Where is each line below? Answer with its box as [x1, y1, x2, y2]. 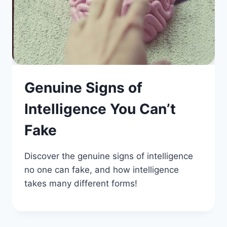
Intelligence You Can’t [24, 100, 176, 118]
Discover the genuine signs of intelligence [24, 151, 193, 162]
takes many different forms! [24, 178, 137, 189]
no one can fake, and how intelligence [24, 165, 179, 175]
